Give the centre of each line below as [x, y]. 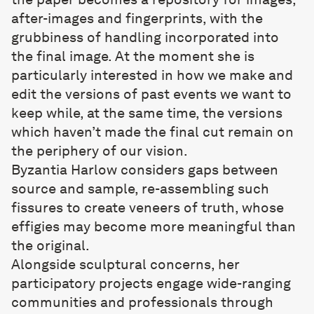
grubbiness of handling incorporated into [145, 37]
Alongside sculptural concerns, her [125, 264]
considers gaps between [198, 170]
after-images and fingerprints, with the [137, 18]
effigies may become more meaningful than [153, 226]
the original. [50, 245]
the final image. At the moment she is [133, 56]
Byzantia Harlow [64, 170]
